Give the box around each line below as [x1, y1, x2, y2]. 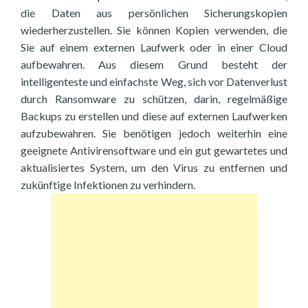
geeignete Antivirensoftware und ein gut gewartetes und [21, 144, 287, 157]
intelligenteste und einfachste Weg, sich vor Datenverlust [21, 75, 287, 88]
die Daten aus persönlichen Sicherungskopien [21, 6, 287, 19]
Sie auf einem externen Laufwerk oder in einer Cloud [21, 41, 287, 54]
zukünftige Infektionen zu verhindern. [21, 178, 195, 191]
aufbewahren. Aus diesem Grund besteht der [21, 58, 287, 71]
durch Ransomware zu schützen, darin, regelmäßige [21, 92, 287, 105]
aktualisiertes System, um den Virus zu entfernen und [21, 161, 287, 174]
